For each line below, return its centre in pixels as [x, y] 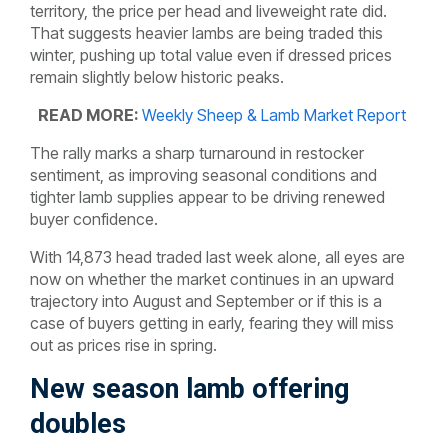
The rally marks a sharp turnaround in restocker [197, 153]
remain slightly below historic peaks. [157, 77]
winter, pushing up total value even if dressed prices [211, 55]
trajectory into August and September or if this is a [206, 301]
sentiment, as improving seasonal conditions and [203, 175]
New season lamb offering [189, 389]
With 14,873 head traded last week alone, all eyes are [217, 257]
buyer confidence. [94, 219]
